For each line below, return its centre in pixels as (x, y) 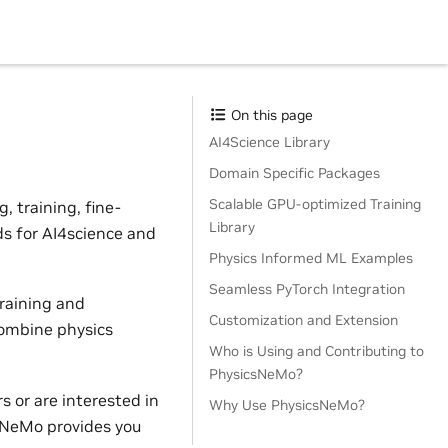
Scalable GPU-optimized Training (315, 204)
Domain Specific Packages (294, 173)
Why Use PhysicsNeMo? (287, 405)
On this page (270, 115)
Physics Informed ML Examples (311, 258)
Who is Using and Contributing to (316, 351)
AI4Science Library (269, 142)
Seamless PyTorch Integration (307, 289)
